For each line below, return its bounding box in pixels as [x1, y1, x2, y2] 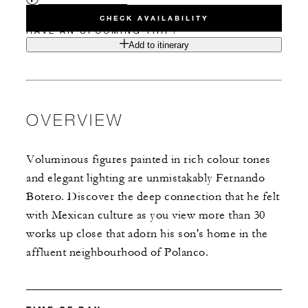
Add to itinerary [128, 40, 189, 51]
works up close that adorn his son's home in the [26, 227, 268, 241]
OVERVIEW [26, 109, 124, 130]
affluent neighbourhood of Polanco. [26, 245, 208, 260]
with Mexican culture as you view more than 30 [26, 208, 265, 223]
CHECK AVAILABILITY [99, 14, 209, 23]
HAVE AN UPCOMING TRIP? [26, 25, 179, 36]
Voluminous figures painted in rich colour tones [26, 153, 271, 167]
